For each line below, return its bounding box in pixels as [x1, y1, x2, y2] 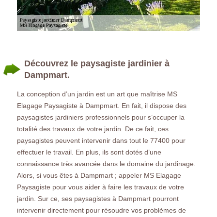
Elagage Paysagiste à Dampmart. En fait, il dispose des [17, 101, 186, 109]
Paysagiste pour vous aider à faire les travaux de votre [17, 183, 184, 191]
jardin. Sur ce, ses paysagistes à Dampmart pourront [17, 194, 179, 202]
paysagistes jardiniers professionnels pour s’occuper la [17, 113, 185, 121]
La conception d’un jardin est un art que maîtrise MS [17, 90, 177, 98]
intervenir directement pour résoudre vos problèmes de [17, 206, 186, 214]
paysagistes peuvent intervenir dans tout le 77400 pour [17, 136, 186, 144]
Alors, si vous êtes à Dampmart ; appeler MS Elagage [17, 171, 181, 179]
